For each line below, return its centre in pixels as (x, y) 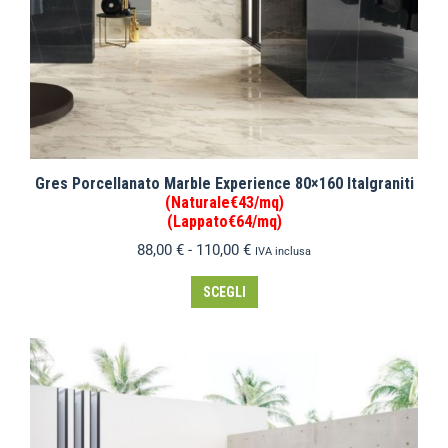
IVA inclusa (283, 251)
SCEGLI (224, 292)
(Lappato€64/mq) (224, 221)
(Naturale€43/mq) (224, 202)
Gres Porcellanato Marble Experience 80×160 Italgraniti (224, 183)
